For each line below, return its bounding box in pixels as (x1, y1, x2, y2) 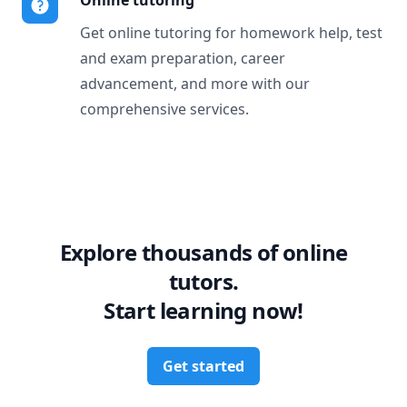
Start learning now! (104, 295, 303, 325)
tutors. (168, 266, 239, 296)
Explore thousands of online (59, 237, 348, 267)
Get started (163, 356, 244, 376)
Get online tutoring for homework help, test (80, 23, 382, 43)
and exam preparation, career (80, 48, 285, 68)
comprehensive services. (80, 99, 249, 119)
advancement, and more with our (80, 74, 310, 94)
